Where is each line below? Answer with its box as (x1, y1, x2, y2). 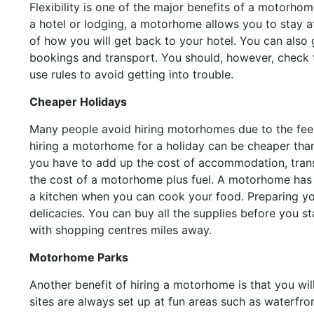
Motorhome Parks (29, 250, 128, 264)
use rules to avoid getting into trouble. (29, 67, 233, 81)
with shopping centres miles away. (29, 222, 212, 237)
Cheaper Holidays (29, 94, 127, 109)
